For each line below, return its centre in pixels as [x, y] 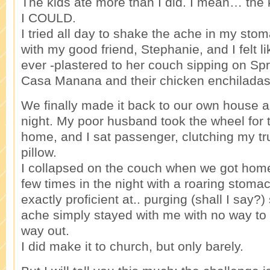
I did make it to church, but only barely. [132, 246]
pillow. [39, 152]
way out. [45, 231]
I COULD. [49, 18]
